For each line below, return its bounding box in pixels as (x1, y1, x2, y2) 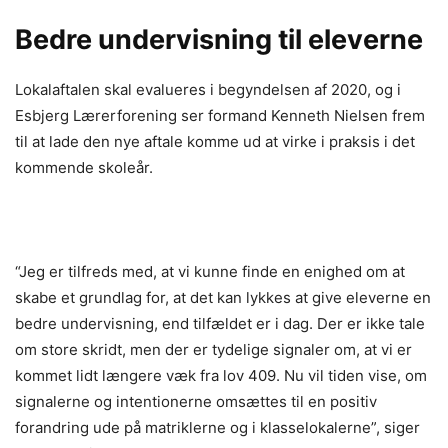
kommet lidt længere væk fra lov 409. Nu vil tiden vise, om (15, 365, 427, 385)
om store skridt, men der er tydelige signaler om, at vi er (15, 339, 412, 359)
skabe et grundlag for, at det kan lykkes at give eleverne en (15, 287, 431, 307)
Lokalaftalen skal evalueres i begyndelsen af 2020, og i (15, 79, 401, 99)
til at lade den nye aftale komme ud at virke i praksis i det (15, 131, 415, 151)
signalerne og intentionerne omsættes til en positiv (15, 391, 377, 411)
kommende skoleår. (15, 157, 153, 177)
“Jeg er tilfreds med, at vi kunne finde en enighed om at (15, 261, 405, 281)
